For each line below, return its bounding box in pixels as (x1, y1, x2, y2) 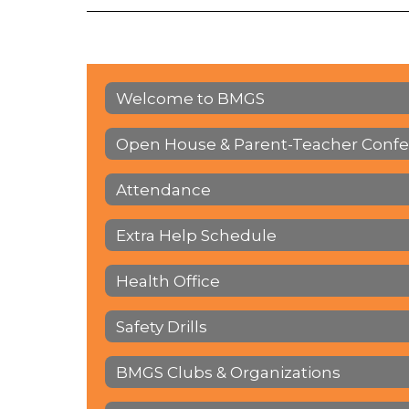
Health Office (116, 271, 220, 290)
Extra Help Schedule (116, 225, 277, 245)
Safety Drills (116, 317, 207, 336)
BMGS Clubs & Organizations (116, 362, 341, 382)
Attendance (116, 180, 211, 199)
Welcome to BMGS (116, 89, 265, 108)
